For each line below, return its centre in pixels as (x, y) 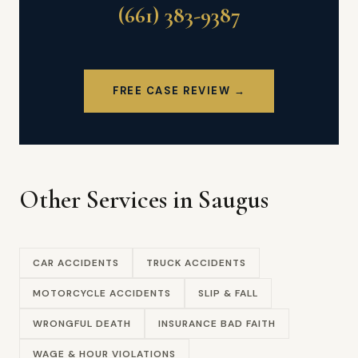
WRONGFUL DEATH (82, 324)
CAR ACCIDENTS (76, 263)
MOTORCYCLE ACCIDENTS (102, 293)
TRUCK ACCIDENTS (196, 263)
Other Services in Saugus (144, 199)
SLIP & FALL (228, 293)
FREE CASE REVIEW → (179, 91)
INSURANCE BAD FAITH (217, 324)
